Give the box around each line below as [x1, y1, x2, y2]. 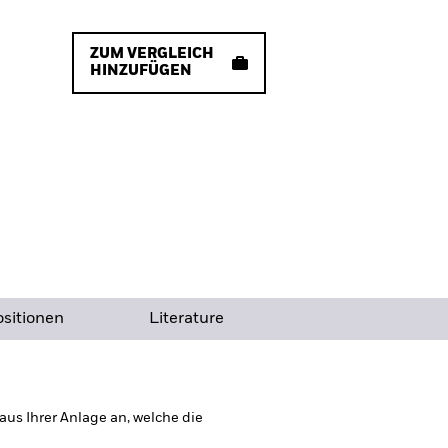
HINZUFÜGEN [90, 64, 192, 78]
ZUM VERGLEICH [90, 47, 214, 61]
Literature [149, 311, 224, 327]
